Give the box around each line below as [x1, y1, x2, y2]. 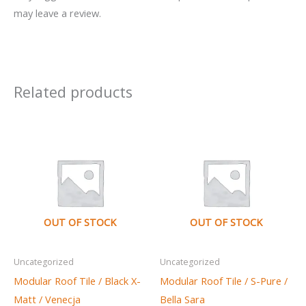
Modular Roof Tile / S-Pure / [160, 273, 288, 288]
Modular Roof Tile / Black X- [14, 273, 141, 288]
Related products [14, 81, 133, 102]
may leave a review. [14, 5, 101, 20]
